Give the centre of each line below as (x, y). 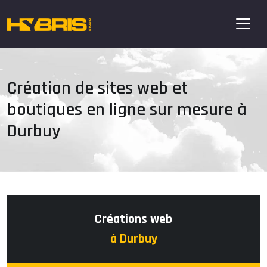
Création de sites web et (97, 88)
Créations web (133, 219)
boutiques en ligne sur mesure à (127, 110)
